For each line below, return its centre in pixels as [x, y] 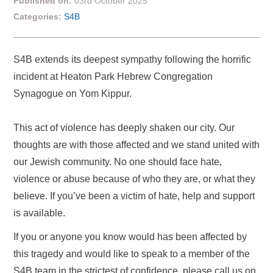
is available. [39, 213]
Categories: [37, 16]
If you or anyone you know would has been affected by [130, 237]
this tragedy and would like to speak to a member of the [132, 254]
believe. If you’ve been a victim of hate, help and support [134, 196]
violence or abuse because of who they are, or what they [134, 179]
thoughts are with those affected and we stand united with [136, 145]
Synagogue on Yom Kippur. [73, 94]
